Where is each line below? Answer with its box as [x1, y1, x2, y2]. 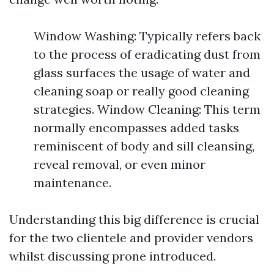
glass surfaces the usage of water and [34, 65, 250, 80]
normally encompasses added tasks [34, 120, 239, 135]
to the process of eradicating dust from [34, 46, 261, 62]
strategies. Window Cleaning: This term [34, 102, 261, 117]
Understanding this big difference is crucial [9, 212, 259, 227]
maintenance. [34, 175, 111, 190]
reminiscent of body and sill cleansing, [34, 138, 254, 154]
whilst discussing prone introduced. [9, 248, 216, 264]
